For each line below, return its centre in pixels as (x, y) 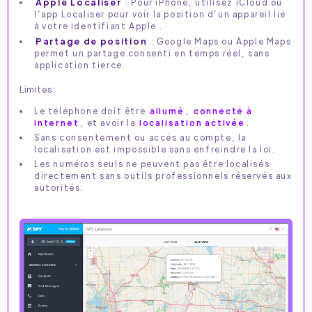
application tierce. (80, 65)
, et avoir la (109, 123)
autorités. (59, 187)
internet (57, 123)
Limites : (38, 89)
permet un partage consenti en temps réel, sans (152, 53)
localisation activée (192, 123)
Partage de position (92, 41)
